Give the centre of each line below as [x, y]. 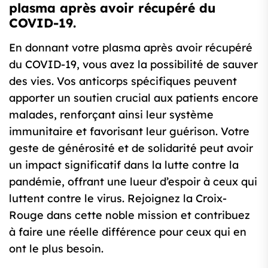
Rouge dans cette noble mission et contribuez [130, 215]
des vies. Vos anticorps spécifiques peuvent [123, 81]
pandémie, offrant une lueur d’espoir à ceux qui [133, 182]
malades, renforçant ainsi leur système [111, 115]
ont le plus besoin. [56, 249]
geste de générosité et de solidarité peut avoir [131, 148]
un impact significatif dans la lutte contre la [124, 165]
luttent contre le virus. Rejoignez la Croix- [118, 199]
